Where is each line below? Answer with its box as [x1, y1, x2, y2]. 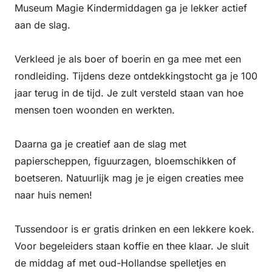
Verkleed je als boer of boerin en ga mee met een [15, 53, 241, 66]
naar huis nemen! [15, 189, 92, 202]
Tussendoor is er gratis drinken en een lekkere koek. [15, 223, 254, 236]
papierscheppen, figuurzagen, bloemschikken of [15, 155, 236, 168]
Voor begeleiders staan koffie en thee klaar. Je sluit [15, 240, 249, 253]
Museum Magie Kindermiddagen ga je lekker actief [15, 2, 247, 15]
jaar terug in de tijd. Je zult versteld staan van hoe [15, 87, 243, 100]
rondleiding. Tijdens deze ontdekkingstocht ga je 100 [15, 70, 257, 83]
